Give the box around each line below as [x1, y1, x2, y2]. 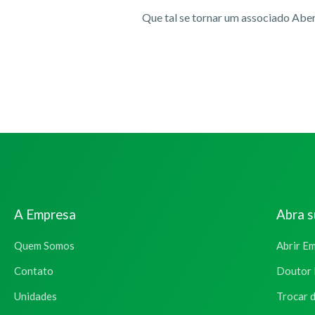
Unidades [14, 289, 57, 302]
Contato [14, 264, 53, 277]
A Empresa [14, 206, 76, 222]
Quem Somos [14, 238, 75, 252]
